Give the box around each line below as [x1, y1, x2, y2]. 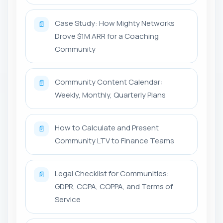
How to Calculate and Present [55, 122, 159, 133]
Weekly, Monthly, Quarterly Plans [55, 90, 166, 100]
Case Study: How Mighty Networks [55, 18, 175, 28]
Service [55, 194, 81, 205]
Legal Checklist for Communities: [55, 168, 169, 179]
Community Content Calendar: [55, 77, 163, 87]
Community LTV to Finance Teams [55, 135, 174, 146]
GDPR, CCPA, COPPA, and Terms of [55, 181, 173, 192]
